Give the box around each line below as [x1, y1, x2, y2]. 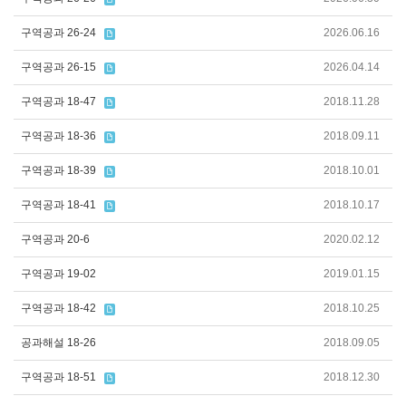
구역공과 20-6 [21, 233, 90, 246]
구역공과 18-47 [21, 95, 96, 108]
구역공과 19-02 [21, 267, 96, 280]
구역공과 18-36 [21, 130, 96, 142]
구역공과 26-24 [21, 26, 96, 39]
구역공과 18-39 [21, 164, 96, 177]
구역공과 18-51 [21, 371, 96, 383]
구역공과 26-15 [21, 61, 96, 73]
